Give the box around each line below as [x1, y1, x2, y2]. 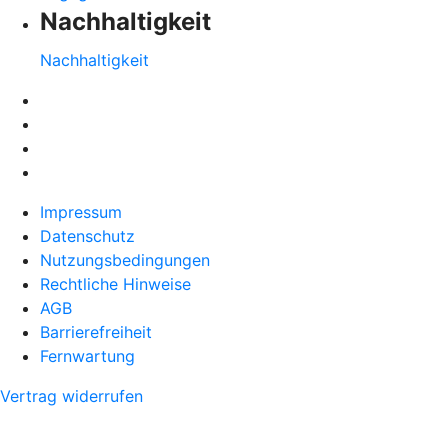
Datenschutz [40, 226, 135, 247]
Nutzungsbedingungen [40, 250, 210, 271]
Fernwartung [40, 346, 135, 367]
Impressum [40, 202, 122, 223]
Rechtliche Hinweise [40, 274, 191, 295]
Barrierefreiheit [40, 322, 152, 343]
